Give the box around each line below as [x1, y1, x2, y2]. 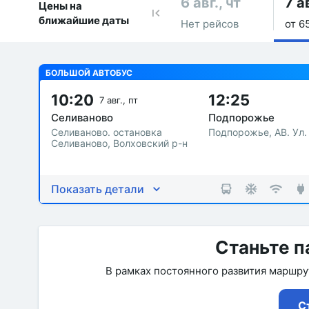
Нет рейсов [181, 17, 239, 30]
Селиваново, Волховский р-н [51, 137, 188, 149]
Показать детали [51, 182, 144, 196]
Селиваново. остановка [51, 126, 162, 138]
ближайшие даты [39, 13, 129, 27]
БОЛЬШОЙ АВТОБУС [46, 68, 132, 78]
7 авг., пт [99, 94, 138, 106]
